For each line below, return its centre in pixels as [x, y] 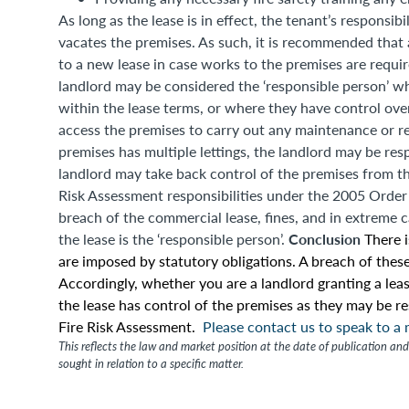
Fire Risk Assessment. [129, 326]
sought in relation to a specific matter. [151, 363]
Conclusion [326, 239]
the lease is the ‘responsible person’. [173, 239]
